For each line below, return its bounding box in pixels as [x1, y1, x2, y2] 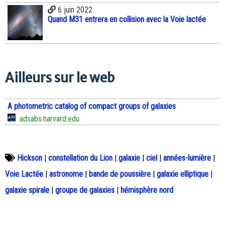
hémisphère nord [121, 185, 173, 195]
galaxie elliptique [157, 169, 208, 179]
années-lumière [163, 153, 211, 163]
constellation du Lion [48, 153, 113, 163]
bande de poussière [89, 169, 151, 179]
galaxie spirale [5, 185, 49, 195]
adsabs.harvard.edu [16, 114, 79, 124]
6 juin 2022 [56, 5, 92, 15]
